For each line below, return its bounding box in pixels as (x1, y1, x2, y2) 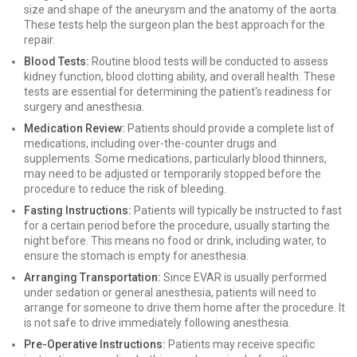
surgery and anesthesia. (24, 100, 144, 113)
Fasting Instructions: (24, 204, 131, 217)
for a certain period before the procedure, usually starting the (24, 219, 330, 232)
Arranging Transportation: (24, 271, 161, 284)
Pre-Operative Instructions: (24, 338, 166, 351)
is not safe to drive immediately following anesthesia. (24, 316, 291, 329)
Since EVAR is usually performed (161, 271, 327, 284)
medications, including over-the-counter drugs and (24, 137, 277, 150)
